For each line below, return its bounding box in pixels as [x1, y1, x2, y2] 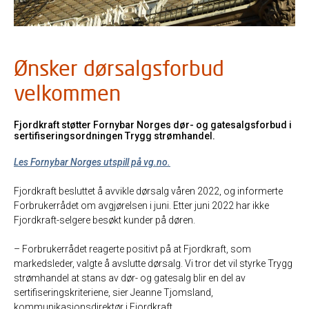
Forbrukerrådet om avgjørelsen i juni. [14, 200, 173, 212]
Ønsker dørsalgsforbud [14, 55, 224, 81]
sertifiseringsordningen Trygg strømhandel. [14, 130, 215, 142]
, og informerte [219, 186, 283, 197]
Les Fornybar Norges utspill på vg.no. [14, 157, 170, 168]
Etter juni [173, 200, 212, 212]
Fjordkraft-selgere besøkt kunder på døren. [14, 215, 195, 226]
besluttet [59, 186, 97, 197]
